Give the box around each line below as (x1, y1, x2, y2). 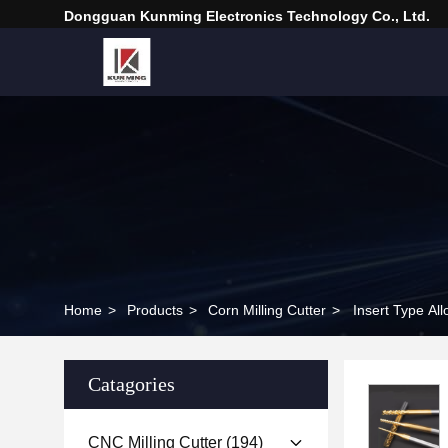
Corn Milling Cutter (208, 302, 326, 318)
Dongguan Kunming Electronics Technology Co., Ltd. (64, 8, 430, 24)
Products (127, 302, 183, 318)
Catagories (88, 373, 175, 395)
